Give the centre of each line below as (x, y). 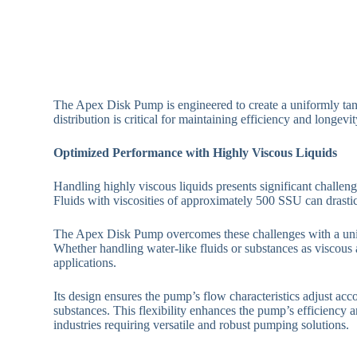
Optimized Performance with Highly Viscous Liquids (196, 152)
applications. (85, 262)
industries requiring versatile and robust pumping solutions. (202, 324)
